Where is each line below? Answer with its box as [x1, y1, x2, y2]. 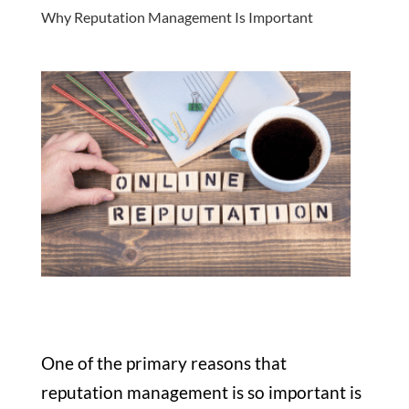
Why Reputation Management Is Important [40, 8, 313, 26]
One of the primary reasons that [40, 352, 287, 374]
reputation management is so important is [40, 382, 362, 404]
